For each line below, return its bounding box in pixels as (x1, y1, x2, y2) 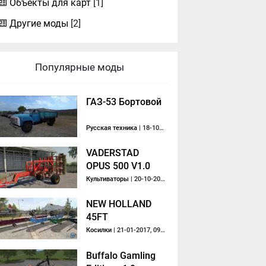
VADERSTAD (86, 147, 140, 159)
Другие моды (9, 18, 69, 29)
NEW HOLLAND (86, 198, 152, 210)
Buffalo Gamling (86, 249, 156, 261)
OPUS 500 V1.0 (86, 160, 151, 172)
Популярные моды (35, 61, 125, 73)
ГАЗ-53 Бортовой (86, 96, 162, 107)
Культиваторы (86, 175, 129, 183)
